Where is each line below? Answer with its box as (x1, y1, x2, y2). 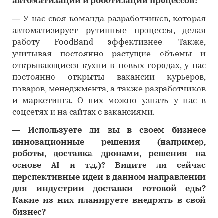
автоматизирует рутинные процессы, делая (12, 27, 206, 35)
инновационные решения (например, (12, 138, 206, 146)
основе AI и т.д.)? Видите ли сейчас (12, 162, 206, 170)
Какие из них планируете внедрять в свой (12, 197, 206, 205)
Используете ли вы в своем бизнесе (28, 127, 206, 135)
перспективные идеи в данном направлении (12, 173, 206, 182)
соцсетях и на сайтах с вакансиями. (12, 109, 155, 117)
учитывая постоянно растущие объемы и (12, 50, 206, 58)
